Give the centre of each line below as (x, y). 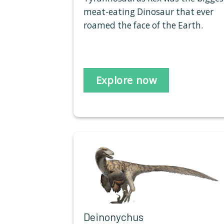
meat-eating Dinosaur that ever (148, 11)
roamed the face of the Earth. (144, 25)
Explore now (126, 80)
